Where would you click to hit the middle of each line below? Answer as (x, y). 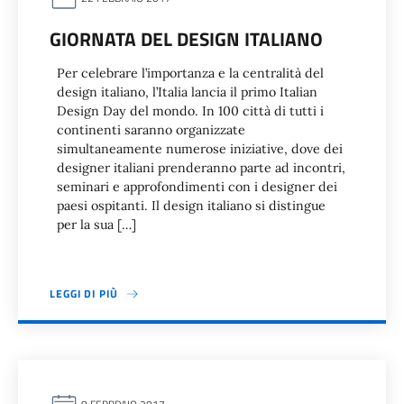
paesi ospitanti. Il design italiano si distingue (191, 206)
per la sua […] (96, 225)
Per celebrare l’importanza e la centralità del (190, 73)
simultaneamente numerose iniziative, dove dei (200, 149)
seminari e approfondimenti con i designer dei (197, 187)
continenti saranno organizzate (151, 130)
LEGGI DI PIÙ (84, 294)
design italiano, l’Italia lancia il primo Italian (187, 92)
